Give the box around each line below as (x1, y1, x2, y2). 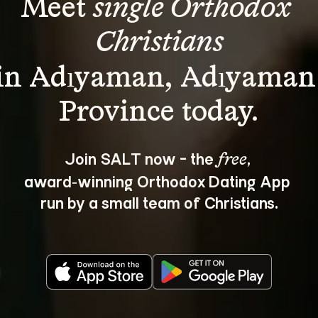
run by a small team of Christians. (40, 192, 278, 212)
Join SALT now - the (64, 148, 217, 168)
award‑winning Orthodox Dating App (24, 170, 294, 191)
